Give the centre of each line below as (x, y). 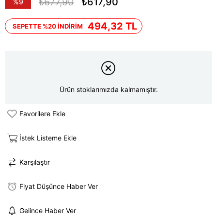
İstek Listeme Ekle (48, 138)
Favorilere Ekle (42, 114)
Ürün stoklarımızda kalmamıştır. (108, 90)
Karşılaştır (35, 162)
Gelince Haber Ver (48, 211)
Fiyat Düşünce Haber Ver (59, 186)
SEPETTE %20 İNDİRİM (48, 26)
